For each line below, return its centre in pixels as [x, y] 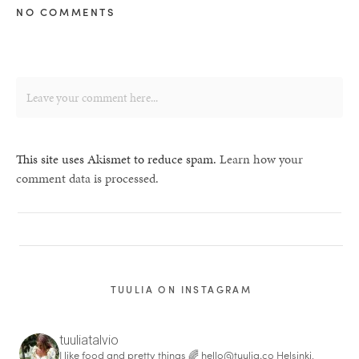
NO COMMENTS [66, 12]
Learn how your [261, 159]
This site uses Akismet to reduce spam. [118, 159]
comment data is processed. [87, 179]
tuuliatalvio [89, 341]
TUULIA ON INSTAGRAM [181, 290]
